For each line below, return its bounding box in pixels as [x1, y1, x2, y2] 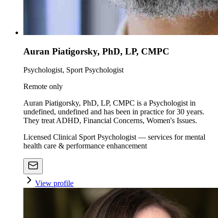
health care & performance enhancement [23, 142, 147, 150]
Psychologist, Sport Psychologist [23, 66, 124, 74]
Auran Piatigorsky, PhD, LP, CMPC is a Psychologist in [23, 99, 196, 108]
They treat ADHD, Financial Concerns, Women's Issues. [23, 116, 197, 125]
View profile [35, 179, 73, 188]
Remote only [23, 82, 63, 91]
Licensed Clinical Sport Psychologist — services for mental [23, 133, 205, 142]
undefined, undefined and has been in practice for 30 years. [23, 108, 204, 116]
